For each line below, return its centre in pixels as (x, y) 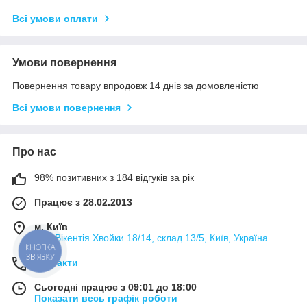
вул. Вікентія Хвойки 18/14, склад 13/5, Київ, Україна (151, 238)
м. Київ (51, 227)
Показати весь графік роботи (106, 298)
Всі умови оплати (55, 19)
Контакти (56, 263)
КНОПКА (40, 247)
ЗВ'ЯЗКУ (40, 256)
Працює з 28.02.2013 (83, 202)
